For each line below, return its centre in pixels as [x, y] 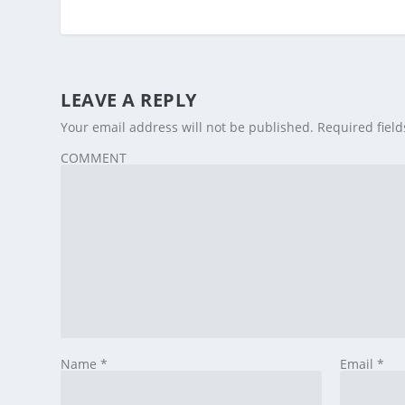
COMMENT [94, 158]
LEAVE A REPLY [129, 100]
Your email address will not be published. [188, 127]
